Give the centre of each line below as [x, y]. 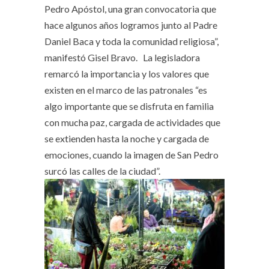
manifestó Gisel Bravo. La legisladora [122, 58]
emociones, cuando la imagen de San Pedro [131, 155]
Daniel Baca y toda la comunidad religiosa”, [131, 41]
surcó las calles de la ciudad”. [102, 171]
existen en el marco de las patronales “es [126, 90]
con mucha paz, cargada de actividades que [132, 122]
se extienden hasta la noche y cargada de [127, 139]
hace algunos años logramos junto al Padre [131, 25]
